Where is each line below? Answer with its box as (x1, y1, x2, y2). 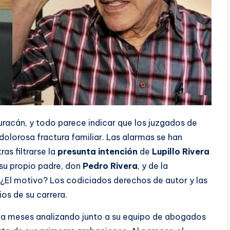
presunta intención (57, 146, 138, 157)
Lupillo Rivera (152, 146, 209, 157)
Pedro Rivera (83, 160, 138, 171)
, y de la (138, 160, 168, 171)
